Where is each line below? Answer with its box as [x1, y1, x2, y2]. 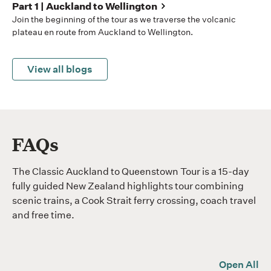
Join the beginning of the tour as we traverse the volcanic [12, 13, 236, 25]
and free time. [12, 209, 74, 221]
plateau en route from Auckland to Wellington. [12, 26, 193, 38]
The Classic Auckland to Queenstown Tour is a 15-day [12, 165, 249, 177]
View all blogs [27, 63, 93, 75]
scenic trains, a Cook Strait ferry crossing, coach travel [12, 194, 256, 206]
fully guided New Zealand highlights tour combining [12, 180, 244, 192]
